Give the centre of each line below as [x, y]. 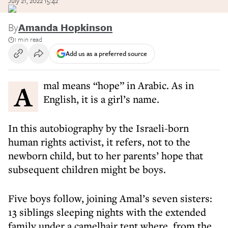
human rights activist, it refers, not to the [99, 142]
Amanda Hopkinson [65, 27]
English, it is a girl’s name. [101, 99]
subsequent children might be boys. [87, 169]
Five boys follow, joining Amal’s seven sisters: [110, 198]
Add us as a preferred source [106, 53]
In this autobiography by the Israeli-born [98, 128]
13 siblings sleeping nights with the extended [107, 212]
